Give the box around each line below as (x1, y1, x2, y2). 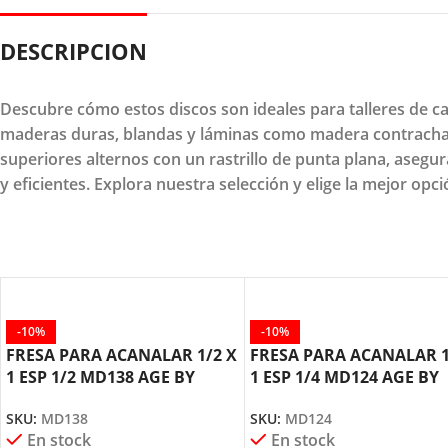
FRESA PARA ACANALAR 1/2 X (6, 343, 237, 366)
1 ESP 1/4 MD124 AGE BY (250, 365, 439, 388)
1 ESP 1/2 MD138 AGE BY (6, 365, 195, 388)
